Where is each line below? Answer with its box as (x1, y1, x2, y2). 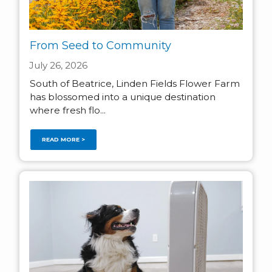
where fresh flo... (29, 104, 106, 116)
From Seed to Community (29, 38, 171, 52)
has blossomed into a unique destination (29, 90, 216, 103)
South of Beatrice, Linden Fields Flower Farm (29, 77, 240, 89)
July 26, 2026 (29, 59, 87, 71)
